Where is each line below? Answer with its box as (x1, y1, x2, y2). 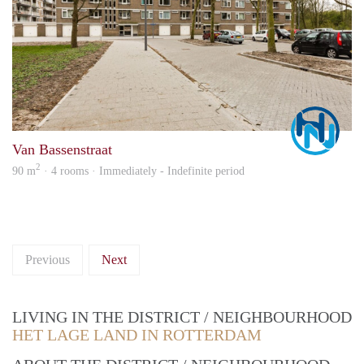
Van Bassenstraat (12, 141, 112, 158)
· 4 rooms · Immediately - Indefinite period (41, 164, 245, 177)
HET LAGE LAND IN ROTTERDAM (12, 325, 262, 344)
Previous (25, 252, 70, 266)
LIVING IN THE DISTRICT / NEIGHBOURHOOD (12, 307, 352, 326)
